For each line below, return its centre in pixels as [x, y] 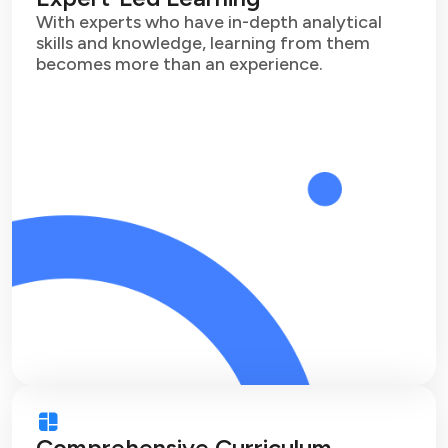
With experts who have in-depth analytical [209, 22]
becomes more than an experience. [179, 64]
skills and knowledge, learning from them [203, 43]
